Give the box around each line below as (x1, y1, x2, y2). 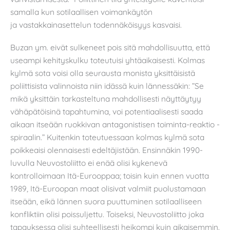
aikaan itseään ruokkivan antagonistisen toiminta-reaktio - (10, 119, 220, 129)
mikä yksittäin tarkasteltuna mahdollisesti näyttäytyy (10, 93, 201, 104)
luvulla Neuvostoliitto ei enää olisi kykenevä (10, 157, 167, 168)
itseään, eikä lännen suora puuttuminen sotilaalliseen (10, 196, 202, 206)
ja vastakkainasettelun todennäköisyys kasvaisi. (10, 19, 182, 30)
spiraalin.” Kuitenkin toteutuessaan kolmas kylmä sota (10, 131, 204, 142)
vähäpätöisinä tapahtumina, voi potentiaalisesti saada (10, 106, 203, 117)
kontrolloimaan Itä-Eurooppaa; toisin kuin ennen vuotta (10, 170, 209, 181)
